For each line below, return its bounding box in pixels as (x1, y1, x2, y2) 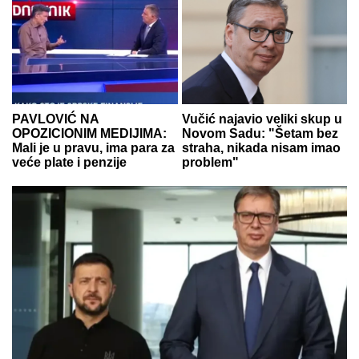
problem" (181, 155, 239, 169)
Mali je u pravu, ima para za (12, 140, 175, 155)
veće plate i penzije (12, 155, 127, 169)
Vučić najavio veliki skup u (181, 111, 342, 126)
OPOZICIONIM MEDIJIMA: (12, 126, 167, 140)
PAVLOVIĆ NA (12, 111, 99, 126)
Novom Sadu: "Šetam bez (181, 126, 338, 140)
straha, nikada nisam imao (181, 140, 341, 155)
